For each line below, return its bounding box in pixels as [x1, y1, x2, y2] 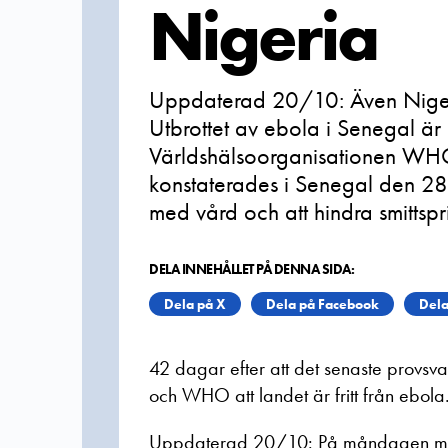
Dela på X [164, 295, 226, 313]
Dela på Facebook [266, 295, 379, 313]
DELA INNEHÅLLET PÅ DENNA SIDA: [149, 260, 354, 278]
